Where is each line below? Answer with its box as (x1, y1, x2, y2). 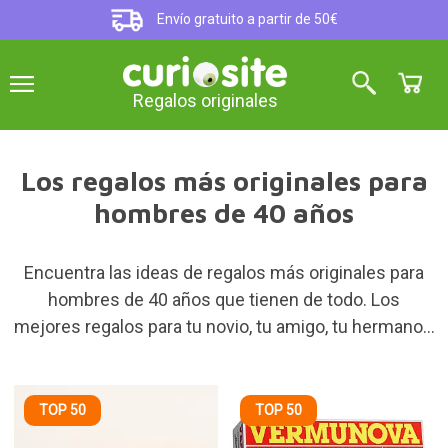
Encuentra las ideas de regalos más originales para (24, 262, 424, 283)
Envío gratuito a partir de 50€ (154, 11, 339, 28)
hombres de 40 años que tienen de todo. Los (48, 289, 400, 310)
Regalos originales (132, 90, 278, 112)
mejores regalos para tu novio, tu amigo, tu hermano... (13, 316, 435, 337)
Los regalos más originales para (20, 165, 428, 197)
